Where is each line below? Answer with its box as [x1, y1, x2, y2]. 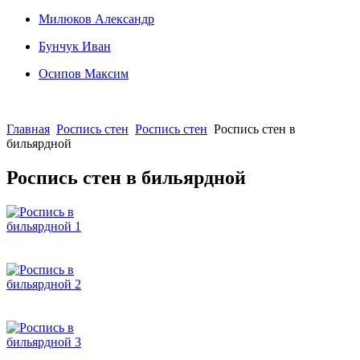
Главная [6, 122, 50, 136]
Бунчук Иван [39, 39, 111, 53]
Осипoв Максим [39, 67, 129, 80]
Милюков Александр [39, 12, 154, 26]
